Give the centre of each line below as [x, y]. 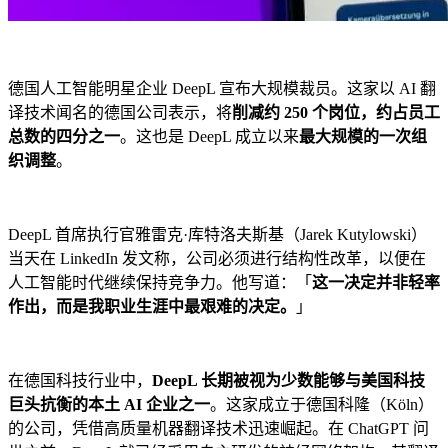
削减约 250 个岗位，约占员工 [336, 113]
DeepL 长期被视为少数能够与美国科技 [288, 381]
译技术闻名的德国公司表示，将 [120, 113]
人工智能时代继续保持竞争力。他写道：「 [160, 283]
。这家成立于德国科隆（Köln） [322, 405]
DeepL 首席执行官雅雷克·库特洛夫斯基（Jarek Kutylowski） [217, 235]
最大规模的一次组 [363, 137]
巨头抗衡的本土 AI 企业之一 [109, 405]
